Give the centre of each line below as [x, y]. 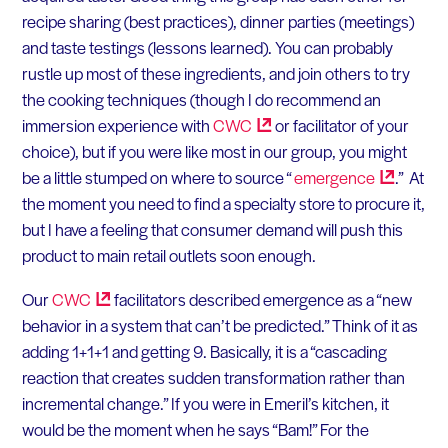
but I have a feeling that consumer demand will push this [212, 229]
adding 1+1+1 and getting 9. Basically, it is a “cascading [204, 350]
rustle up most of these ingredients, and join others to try [215, 73]
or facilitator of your [340, 125]
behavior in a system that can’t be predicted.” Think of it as [219, 324]
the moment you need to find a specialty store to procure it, [223, 203]
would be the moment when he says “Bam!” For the [195, 428]
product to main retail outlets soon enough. [168, 255]
